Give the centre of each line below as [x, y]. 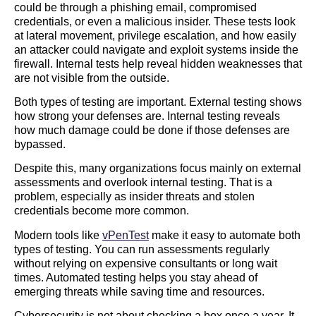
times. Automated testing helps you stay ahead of [136, 277]
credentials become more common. [102, 211]
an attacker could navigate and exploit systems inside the [156, 49]
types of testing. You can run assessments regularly [142, 249]
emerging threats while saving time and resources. [139, 291]
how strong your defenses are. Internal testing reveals [147, 116]
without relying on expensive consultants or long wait [146, 263]
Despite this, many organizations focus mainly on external [158, 169]
